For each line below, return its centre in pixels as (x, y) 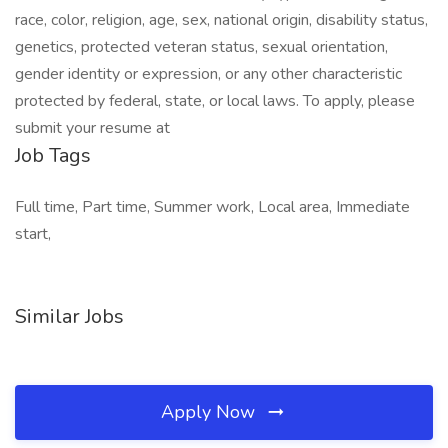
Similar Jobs (69, 316)
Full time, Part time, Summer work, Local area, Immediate (212, 207)
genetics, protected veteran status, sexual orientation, (201, 47)
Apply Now (210, 412)
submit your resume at (92, 128)
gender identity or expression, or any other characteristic (208, 74)
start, (33, 234)
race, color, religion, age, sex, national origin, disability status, (221, 20)
